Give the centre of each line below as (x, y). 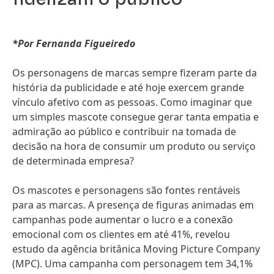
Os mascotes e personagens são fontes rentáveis (126, 190)
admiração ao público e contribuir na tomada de (124, 131)
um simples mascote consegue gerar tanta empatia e (135, 117)
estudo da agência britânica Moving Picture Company (136, 249)
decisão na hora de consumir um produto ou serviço (134, 146)
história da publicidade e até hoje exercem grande (128, 87)
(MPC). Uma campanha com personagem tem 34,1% (132, 264)
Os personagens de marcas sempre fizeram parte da (135, 73)
